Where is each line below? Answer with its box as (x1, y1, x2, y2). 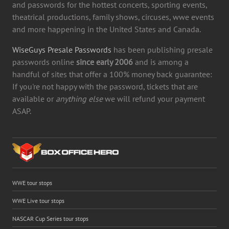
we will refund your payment (103, 93, 205, 104)
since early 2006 (76, 56, 133, 67)
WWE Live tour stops (12, 196, 64, 204)
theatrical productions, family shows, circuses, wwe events (12, 11, 214, 22)
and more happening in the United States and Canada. (12, 24, 201, 34)
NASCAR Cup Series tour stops (12, 214, 88, 222)
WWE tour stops (12, 178, 52, 187)
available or (12, 93, 56, 104)
